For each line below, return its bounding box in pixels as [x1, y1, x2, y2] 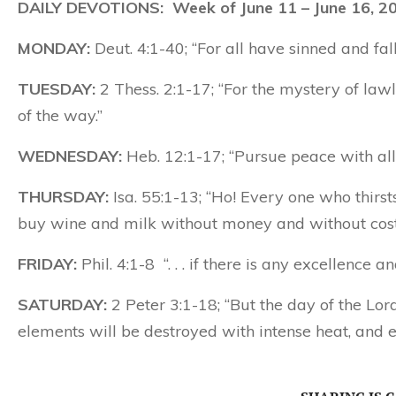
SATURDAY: [18, 294, 107, 315]
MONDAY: [18, 38, 90, 58]
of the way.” [18, 105, 103, 126]
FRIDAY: [18, 254, 77, 274]
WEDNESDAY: [18, 146, 122, 166]
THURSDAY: [18, 187, 109, 207]
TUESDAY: [18, 79, 95, 99]
